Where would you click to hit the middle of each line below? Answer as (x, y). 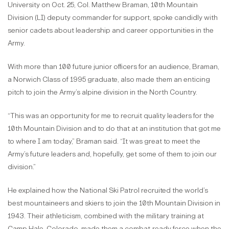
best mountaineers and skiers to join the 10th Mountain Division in (114, 203)
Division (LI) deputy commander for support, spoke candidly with (113, 17)
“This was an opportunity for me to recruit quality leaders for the (111, 116)
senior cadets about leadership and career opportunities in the (111, 30)
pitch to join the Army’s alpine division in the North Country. (102, 92)
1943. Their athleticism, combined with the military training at (106, 216)
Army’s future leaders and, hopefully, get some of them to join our (112, 154)
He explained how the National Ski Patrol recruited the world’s (108, 190)
